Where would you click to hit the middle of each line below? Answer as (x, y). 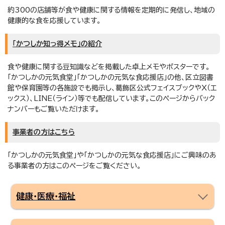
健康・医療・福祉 (46, 196)
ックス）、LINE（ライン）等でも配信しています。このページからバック (111, 98)
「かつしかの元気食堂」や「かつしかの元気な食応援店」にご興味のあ (112, 155)
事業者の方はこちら (44, 132)
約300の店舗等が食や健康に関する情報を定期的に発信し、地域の (111, 10)
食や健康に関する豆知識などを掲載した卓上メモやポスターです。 (109, 67)
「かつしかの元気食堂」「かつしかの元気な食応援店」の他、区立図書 (110, 77)
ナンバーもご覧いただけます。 (53, 109)
